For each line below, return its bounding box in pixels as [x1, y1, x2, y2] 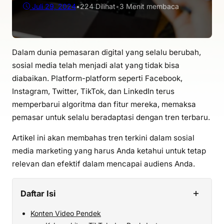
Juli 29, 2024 [31, 1, 76, 10]
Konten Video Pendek [30, 208, 101, 217]
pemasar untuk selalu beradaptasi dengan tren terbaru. [12, 112, 210, 122]
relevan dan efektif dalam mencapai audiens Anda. [12, 158, 195, 168]
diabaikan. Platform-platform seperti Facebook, [12, 73, 182, 83]
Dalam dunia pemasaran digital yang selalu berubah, [12, 47, 201, 57]
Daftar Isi [20, 188, 55, 198]
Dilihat [93, 1, 115, 10]
